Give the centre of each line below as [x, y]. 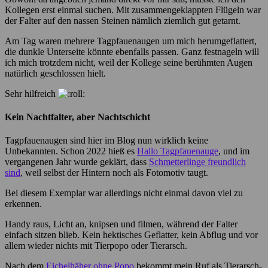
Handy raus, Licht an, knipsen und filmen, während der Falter [121, 224]
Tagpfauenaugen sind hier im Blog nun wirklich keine [106, 141]
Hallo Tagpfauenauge [178, 151]
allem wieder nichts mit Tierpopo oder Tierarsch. [96, 246]
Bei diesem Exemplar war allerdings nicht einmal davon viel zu [124, 193]
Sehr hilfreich [31, 93]
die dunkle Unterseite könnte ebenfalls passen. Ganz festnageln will [132, 51]
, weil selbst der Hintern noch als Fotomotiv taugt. [114, 173]
